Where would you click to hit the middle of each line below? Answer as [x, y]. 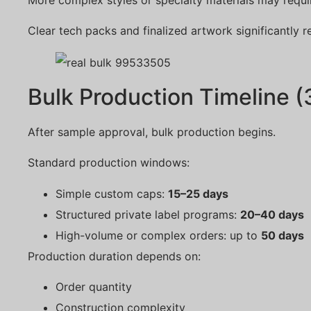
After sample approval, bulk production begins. [152, 132]
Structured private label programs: [148, 214]
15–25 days [198, 193]
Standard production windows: [109, 163]
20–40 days [272, 214]
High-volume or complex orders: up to [158, 235]
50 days [283, 235]
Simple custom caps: [112, 193]
